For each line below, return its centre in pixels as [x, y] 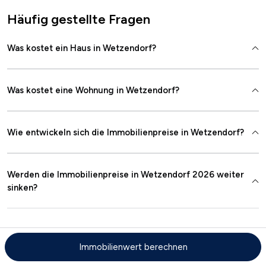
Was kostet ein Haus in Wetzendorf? [82, 48]
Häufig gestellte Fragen [79, 20]
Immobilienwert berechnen [133, 247]
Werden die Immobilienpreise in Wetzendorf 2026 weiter [126, 175]
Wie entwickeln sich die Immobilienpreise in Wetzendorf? [126, 133]
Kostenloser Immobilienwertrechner [97, 254]
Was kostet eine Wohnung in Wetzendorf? [93, 91]
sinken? [22, 188]
